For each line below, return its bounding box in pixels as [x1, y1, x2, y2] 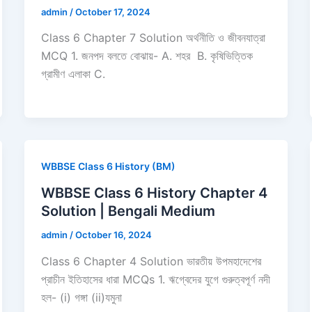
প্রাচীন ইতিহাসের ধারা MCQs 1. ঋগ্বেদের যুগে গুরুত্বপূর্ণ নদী [40, 272, 270, 286]
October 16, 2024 [75, 229, 152, 241]
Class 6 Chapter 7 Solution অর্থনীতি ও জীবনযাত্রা [40, 31, 265, 45]
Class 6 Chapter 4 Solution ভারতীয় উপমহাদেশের [40, 253, 261, 268]
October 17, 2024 [75, 6, 150, 17]
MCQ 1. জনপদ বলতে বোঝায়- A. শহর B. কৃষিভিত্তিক [40, 49, 253, 63]
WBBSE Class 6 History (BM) [40, 160, 175, 173]
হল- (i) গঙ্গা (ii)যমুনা [40, 290, 122, 304]
